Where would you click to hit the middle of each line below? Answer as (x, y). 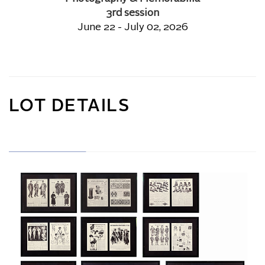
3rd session (132, 13)
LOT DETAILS (70, 107)
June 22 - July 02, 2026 (132, 28)
